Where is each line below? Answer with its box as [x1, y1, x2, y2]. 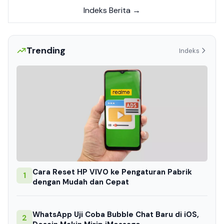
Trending [26, 44, 65, 57]
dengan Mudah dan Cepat [32, 177, 129, 187]
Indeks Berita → [83, 5, 140, 16]
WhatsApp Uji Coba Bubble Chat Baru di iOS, [32, 209, 199, 220]
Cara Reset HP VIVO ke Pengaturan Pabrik [32, 167, 192, 177]
